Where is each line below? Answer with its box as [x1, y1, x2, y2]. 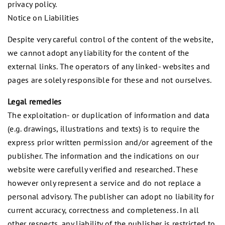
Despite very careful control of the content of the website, [8, 34, 213, 44]
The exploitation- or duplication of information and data [8, 109, 209, 120]
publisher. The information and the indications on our [8, 150, 199, 161]
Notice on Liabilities [8, 12, 82, 23]
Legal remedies [8, 96, 64, 106]
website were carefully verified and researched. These [8, 164, 198, 174]
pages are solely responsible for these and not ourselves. [8, 74, 212, 85]
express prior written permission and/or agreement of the [8, 137, 212, 147]
